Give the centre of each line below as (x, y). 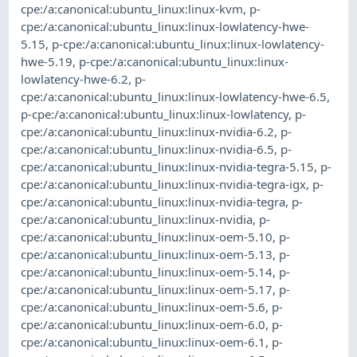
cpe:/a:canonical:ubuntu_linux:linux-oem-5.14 (147, 272)
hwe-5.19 (47, 62)
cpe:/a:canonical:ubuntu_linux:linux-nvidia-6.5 (148, 149)
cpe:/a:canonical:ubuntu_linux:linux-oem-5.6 (143, 307)
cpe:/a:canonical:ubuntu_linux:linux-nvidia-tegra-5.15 (168, 167)
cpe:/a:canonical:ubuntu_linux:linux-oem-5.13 (147, 255)
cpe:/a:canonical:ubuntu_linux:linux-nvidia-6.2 (148, 132)
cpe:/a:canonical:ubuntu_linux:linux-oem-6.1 (143, 342)
